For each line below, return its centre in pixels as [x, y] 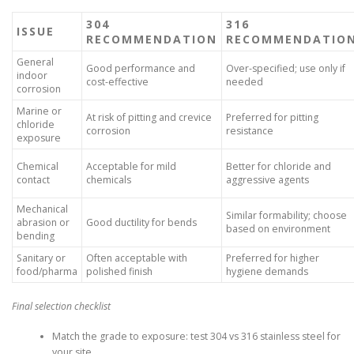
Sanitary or [41, 258]
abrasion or [43, 223]
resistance [250, 131]
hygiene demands [267, 272]
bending [36, 236]
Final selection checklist [61, 307]
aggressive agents [267, 180]
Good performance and [141, 69]
